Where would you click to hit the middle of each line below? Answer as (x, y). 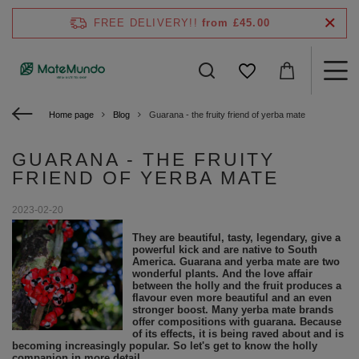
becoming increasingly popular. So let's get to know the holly (165, 346)
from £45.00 (236, 23)
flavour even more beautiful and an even (232, 298)
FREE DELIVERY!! (145, 23)
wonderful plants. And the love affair (222, 274)
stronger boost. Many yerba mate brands (232, 310)
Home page (71, 115)
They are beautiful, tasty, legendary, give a (236, 238)
